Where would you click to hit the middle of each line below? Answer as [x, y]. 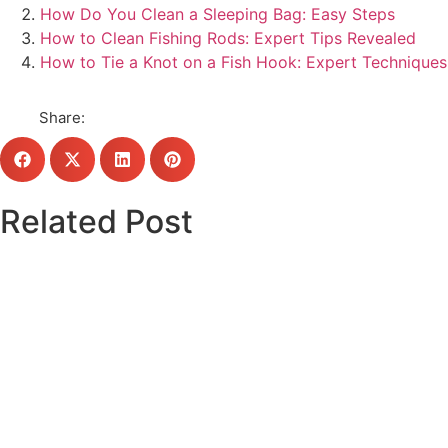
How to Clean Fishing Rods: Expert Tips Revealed [228, 37]
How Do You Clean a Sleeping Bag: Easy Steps [217, 13]
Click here [224, 402]
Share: [62, 117]
